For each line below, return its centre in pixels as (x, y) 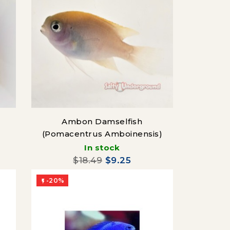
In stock (102, 148)
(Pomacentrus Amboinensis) (102, 134)
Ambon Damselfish (102, 122)
